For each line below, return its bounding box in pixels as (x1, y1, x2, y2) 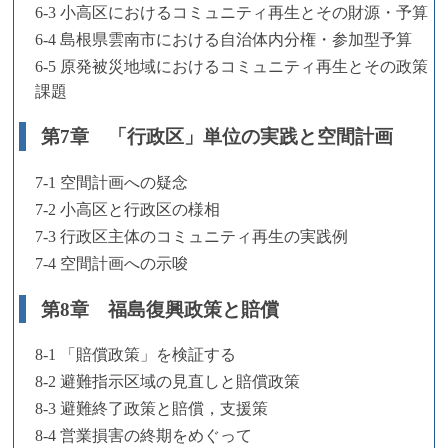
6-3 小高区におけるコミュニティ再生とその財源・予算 (35, 3, 428, 21)
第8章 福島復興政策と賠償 (40, 298, 279, 320)
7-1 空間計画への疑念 (35, 173, 188, 191)
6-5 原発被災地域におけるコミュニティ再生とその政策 (35, 57, 428, 75)
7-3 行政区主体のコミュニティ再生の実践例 (35, 227, 348, 245)
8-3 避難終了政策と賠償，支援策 (35, 400, 268, 418)
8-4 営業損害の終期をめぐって (35, 427, 252, 445)
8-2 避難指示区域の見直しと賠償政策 (35, 373, 300, 391)
